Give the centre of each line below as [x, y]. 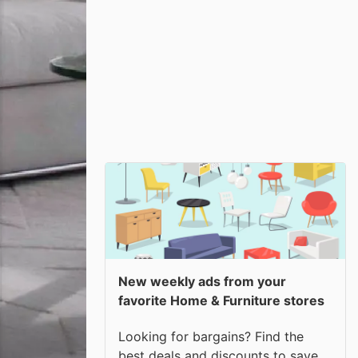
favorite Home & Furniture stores [221, 300]
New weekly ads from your [202, 281]
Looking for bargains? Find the [211, 336]
